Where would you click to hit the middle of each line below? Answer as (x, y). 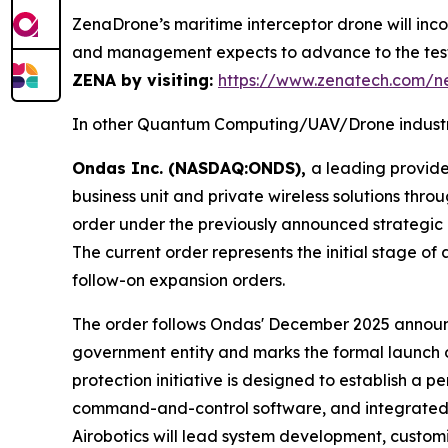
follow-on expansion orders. (178, 279)
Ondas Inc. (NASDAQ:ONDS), (191, 167)
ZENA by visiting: (145, 79)
